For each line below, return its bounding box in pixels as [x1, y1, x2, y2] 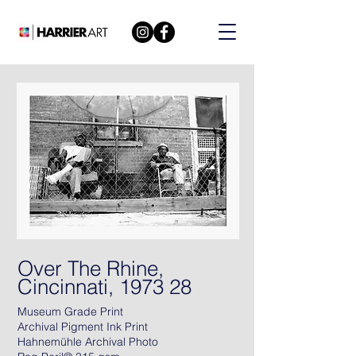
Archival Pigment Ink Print [17, 319, 151, 334]
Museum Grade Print [17, 304, 123, 319]
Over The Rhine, [17, 256, 164, 281]
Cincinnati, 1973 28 [17, 274, 192, 300]
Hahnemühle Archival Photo [17, 335, 158, 349]
